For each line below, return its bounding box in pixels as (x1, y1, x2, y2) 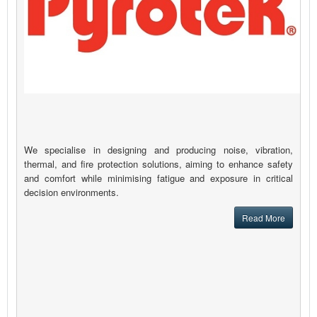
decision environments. (24, 185, 119, 200)
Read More (242, 212, 285, 224)
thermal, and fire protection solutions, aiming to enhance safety (24, 157, 293, 171)
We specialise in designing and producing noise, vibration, (24, 143, 293, 157)
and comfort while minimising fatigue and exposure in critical (24, 171, 293, 185)
